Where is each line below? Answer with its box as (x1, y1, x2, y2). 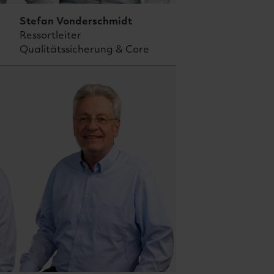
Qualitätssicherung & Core (20, 42, 149, 56)
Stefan (20, 13, 54, 28)
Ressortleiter (20, 28, 81, 42)
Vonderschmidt (56, 13, 132, 28)
